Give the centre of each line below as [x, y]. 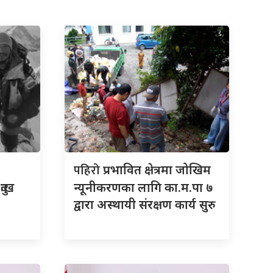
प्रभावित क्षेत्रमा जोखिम [157, 169]
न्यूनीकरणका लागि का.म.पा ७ [143, 187]
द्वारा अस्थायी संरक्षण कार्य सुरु [145, 204]
